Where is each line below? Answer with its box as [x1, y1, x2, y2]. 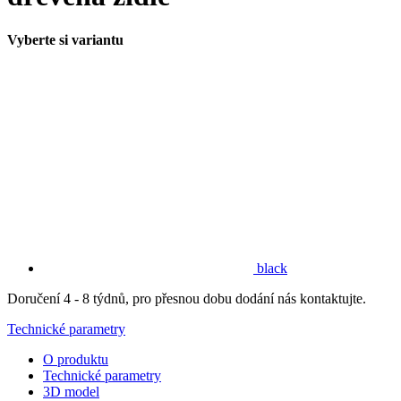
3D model [43, 383, 99, 399]
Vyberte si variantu [7, 31, 124, 47]
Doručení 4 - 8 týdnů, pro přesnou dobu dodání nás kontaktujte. [7, 290, 366, 306]
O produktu [43, 351, 108, 367]
